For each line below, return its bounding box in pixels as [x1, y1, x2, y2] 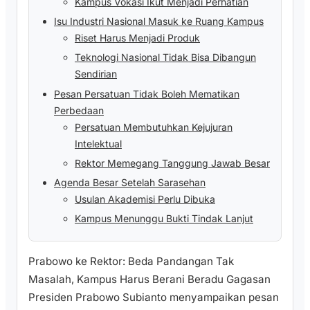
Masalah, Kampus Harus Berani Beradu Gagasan [28, 272, 271, 286]
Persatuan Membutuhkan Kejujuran [75, 120, 232, 133]
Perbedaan [54, 104, 104, 116]
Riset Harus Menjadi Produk [75, 32, 200, 44]
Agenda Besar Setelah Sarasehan [54, 176, 206, 188]
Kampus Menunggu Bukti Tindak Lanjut [75, 212, 253, 225]
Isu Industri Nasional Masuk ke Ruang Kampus [54, 15, 264, 28]
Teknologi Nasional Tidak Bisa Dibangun [75, 51, 256, 64]
